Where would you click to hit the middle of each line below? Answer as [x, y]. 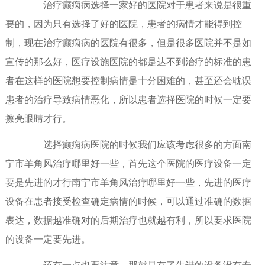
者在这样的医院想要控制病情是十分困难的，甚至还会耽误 [128, 81]
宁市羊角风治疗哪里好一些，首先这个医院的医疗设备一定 [128, 164]
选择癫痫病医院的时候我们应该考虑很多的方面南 [138, 145]
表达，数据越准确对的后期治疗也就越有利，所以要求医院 [128, 221]
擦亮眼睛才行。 [38, 119]
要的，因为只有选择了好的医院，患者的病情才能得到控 [123, 24]
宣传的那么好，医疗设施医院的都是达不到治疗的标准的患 [128, 62]
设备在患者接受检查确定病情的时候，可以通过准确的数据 [128, 202]
